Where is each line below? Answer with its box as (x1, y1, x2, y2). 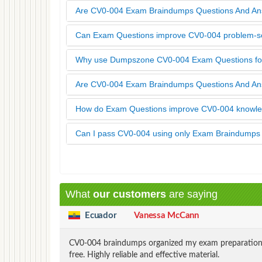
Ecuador (85, 211, 117, 220)
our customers (93, 188, 166, 200)
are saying (166, 188, 218, 200)
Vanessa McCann (134, 211, 199, 220)
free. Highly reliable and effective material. (69, 250, 219, 259)
